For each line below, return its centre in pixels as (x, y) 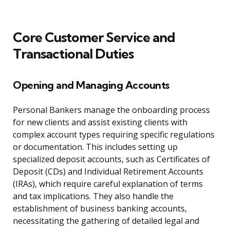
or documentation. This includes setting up (95, 147)
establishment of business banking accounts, (100, 209)
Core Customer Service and (94, 37)
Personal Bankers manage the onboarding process (111, 110)
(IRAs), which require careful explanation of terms (108, 184)
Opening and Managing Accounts (91, 85)
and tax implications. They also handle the (93, 196)
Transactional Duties (73, 54)
